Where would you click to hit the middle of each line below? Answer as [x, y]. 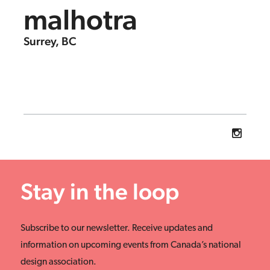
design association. [58, 262]
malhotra [81, 20]
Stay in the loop [100, 191]
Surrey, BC [50, 41]
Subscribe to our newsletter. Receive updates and [117, 229]
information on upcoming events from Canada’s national [131, 246]
